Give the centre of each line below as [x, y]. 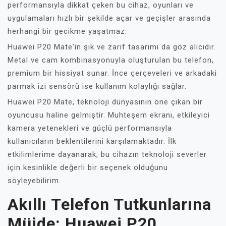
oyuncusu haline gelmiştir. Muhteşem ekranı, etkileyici [109, 115]
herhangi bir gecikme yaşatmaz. [67, 31]
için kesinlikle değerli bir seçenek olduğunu [88, 167]
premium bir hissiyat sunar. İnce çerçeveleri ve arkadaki [112, 73]
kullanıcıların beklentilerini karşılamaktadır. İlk [92, 141]
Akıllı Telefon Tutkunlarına [109, 204]
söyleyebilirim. [34, 181]
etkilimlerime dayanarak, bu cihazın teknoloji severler [107, 154]
